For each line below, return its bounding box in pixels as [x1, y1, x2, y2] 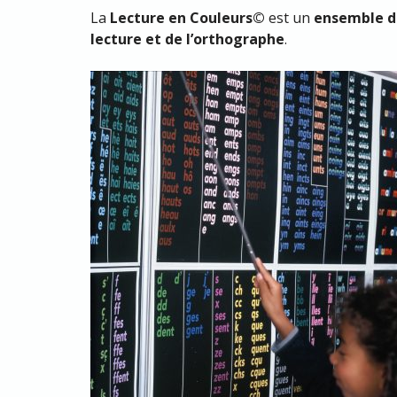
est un [265, 8, 314, 27]
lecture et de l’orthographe [90, 29, 284, 49]
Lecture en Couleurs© [110, 8, 265, 27]
